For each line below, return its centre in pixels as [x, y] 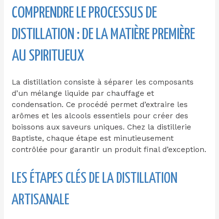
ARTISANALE [40, 200]
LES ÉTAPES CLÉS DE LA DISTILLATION [94, 178]
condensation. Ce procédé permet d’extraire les [99, 104]
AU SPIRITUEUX [48, 56]
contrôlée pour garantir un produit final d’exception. [109, 149]
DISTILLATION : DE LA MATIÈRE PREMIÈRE [103, 34]
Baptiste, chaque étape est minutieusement [92, 138]
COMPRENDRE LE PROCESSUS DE [84, 13]
